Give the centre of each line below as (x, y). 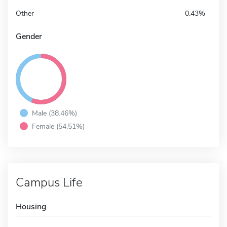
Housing (31, 206)
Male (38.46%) (54, 113)
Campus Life (49, 182)
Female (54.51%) (58, 126)
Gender (29, 36)
